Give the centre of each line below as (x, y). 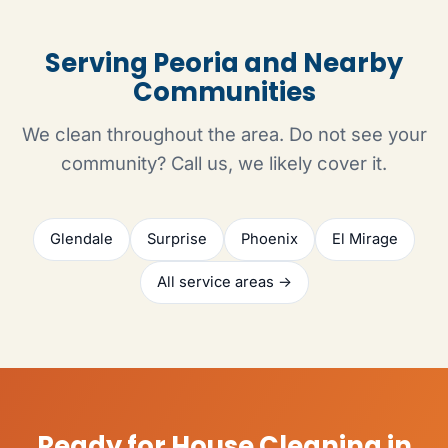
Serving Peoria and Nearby (224, 63)
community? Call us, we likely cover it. (224, 163)
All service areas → (224, 282)
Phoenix (269, 239)
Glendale (81, 239)
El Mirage (365, 239)
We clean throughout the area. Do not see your (224, 134)
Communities (224, 92)
